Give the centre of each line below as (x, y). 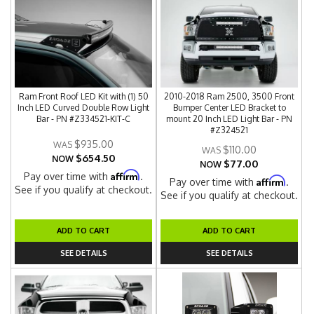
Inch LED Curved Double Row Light (84, 108)
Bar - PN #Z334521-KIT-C (84, 119)
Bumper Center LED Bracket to (229, 108)
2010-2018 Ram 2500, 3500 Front (230, 96)
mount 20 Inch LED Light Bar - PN (230, 119)
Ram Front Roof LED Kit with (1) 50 (83, 96)
